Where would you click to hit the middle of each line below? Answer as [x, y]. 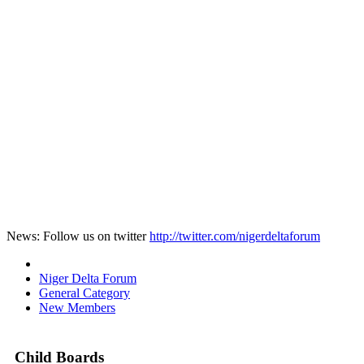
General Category [84, 292]
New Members [77, 307]
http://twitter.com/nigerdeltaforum [235, 236]
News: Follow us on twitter [78, 236]
